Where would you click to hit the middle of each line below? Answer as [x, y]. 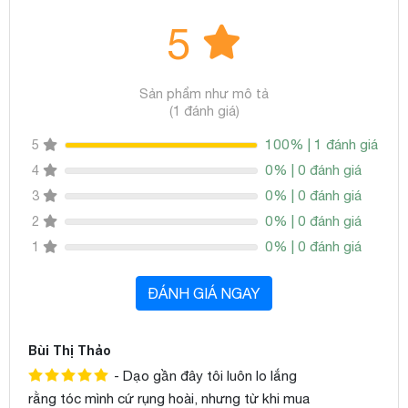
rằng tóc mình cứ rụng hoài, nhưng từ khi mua [169, 398]
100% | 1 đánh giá [321, 143]
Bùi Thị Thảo [70, 350]
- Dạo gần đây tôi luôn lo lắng [204, 375]
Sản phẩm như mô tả [204, 93]
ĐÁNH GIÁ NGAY [204, 293]
